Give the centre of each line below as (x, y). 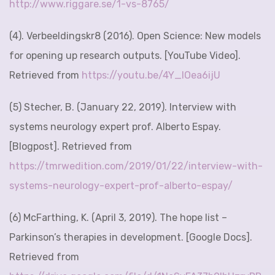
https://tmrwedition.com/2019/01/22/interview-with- (136, 166)
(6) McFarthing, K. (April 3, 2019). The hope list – (118, 218)
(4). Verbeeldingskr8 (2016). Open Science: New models (135, 36)
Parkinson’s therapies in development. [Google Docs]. (131, 237)
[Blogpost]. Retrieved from (71, 146)
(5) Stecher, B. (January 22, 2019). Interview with (123, 107)
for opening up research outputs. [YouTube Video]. (125, 56)
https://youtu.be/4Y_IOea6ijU (152, 75)
